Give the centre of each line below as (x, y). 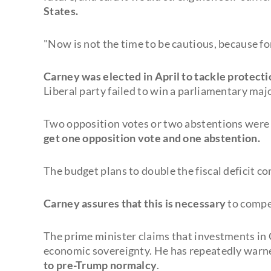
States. (61, 11)
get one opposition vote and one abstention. (152, 138)
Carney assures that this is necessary (135, 203)
